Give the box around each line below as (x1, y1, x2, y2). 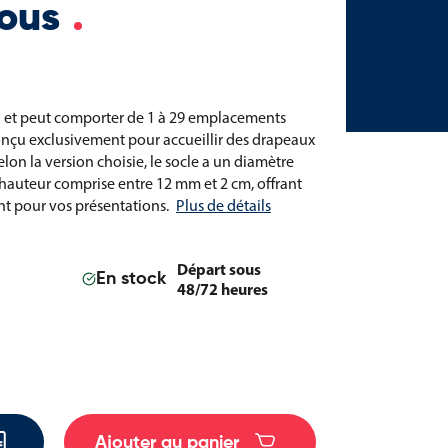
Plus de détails (176, 196, 271, 215)
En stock (96, 269, 166, 288)
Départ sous (177, 258, 261, 279)
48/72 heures (177, 278, 268, 299)
